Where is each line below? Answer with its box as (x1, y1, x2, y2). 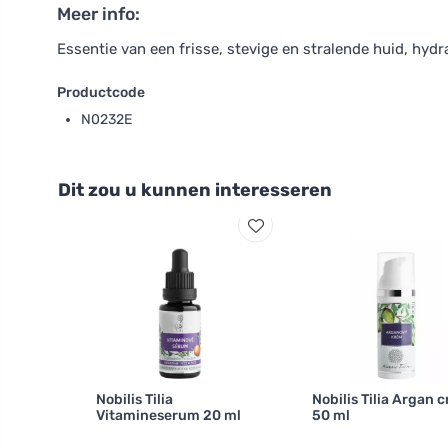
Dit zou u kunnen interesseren (58, 179, 332, 201)
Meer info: (57, 4, 140, 24)
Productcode (57, 84, 145, 101)
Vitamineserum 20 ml (96, 407, 241, 424)
